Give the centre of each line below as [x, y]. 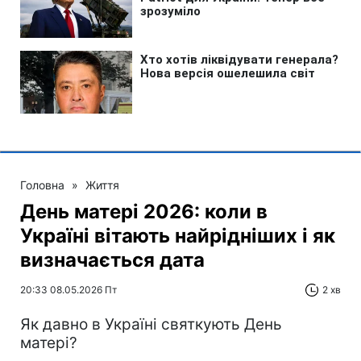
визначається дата [112, 259]
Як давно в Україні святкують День [151, 324]
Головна [42, 185]
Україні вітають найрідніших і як [178, 235]
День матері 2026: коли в [144, 211]
